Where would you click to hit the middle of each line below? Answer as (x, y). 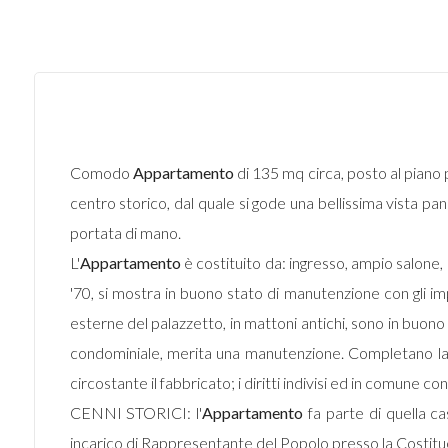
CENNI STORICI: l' (136, 412)
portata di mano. (125, 232)
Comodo (101, 172)
